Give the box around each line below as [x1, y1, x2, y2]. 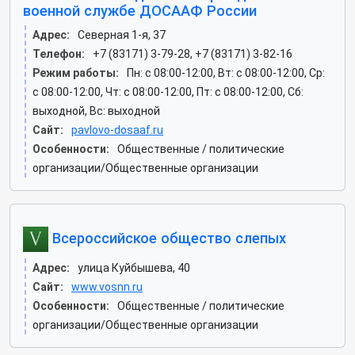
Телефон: [32, 48, 85, 60]
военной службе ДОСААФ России [23, 2, 257, 19]
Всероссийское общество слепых [48, 229, 286, 246]
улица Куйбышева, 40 [78, 261, 190, 274]
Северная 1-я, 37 [78, 29, 166, 41]
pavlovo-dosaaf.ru [71, 124, 163, 136]
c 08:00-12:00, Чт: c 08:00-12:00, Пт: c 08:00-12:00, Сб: [32, 86, 303, 98]
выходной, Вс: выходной [32, 105, 160, 117]
